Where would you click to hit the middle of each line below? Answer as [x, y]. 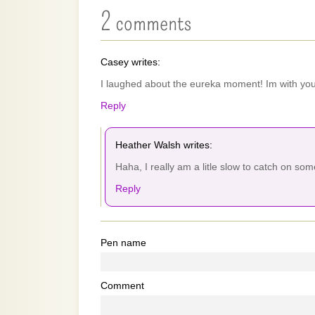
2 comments [146, 22]
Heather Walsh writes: [164, 145]
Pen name [123, 243]
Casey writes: [130, 62]
